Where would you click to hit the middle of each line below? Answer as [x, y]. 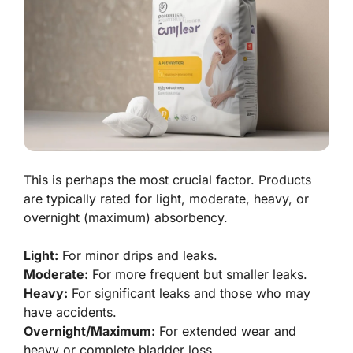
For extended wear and [226, 331]
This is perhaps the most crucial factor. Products [167, 179]
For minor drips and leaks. [138, 255]
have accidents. [70, 312]
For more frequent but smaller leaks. [198, 274]
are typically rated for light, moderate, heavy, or [166, 198]
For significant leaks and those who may [189, 293]
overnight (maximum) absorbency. [126, 217]
